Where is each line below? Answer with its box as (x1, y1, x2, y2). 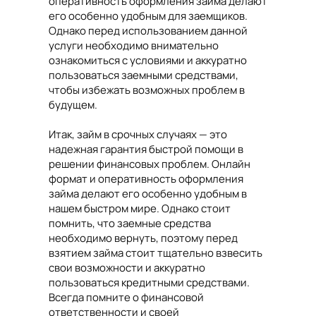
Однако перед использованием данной (49, 23, 248, 39)
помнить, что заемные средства (49, 216, 211, 231)
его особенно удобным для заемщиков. (49, 8, 248, 24)
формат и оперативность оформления (49, 171, 243, 187)
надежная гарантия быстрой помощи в (49, 142, 243, 157)
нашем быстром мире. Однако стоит (49, 201, 231, 217)
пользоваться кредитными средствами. (49, 275, 250, 291)
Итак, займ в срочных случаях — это (49, 127, 227, 142)
